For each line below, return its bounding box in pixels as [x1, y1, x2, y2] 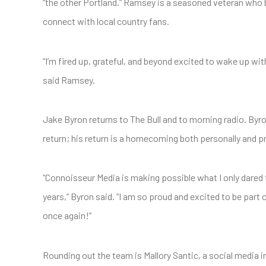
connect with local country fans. [43, 15, 169, 27]
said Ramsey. [43, 74, 95, 85]
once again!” [43, 210, 91, 221]
